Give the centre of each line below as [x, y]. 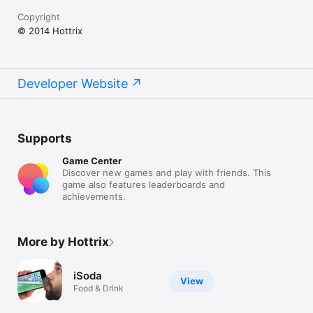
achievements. [94, 196]
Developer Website [73, 83]
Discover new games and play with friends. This [167, 173]
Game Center [92, 161]
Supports [45, 138]
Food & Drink [99, 288]
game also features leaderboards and [144, 184]
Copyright [39, 17]
